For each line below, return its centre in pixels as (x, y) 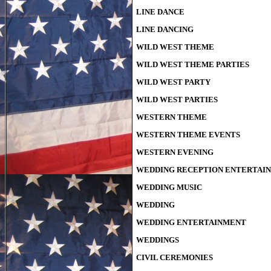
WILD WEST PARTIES (177, 100)
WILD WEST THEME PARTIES (192, 64)
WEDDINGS (157, 240)
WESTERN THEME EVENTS (188, 135)
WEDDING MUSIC (169, 187)
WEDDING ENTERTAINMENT (191, 222)
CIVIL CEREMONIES (174, 257)
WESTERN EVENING (175, 152)
